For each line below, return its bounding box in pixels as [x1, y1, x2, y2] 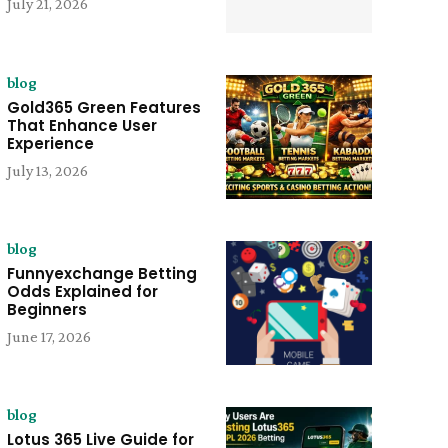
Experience [6, 132, 94, 154]
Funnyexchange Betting [6, 262, 197, 284]
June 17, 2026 [6, 327, 91, 345]
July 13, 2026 [6, 161, 88, 179]
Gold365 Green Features [6, 96, 201, 118]
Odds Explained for [6, 280, 158, 302]
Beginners [6, 298, 87, 320]
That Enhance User [6, 114, 157, 136]
